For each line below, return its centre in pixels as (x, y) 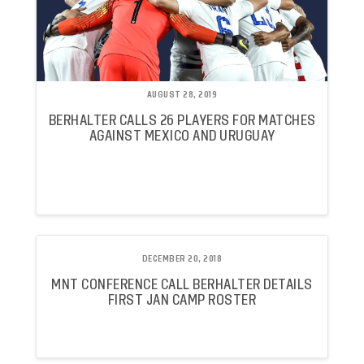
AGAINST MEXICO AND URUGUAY (182, 136)
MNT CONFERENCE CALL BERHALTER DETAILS (182, 284)
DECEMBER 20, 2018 (182, 260)
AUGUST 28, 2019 (182, 95)
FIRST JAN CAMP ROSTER (182, 300)
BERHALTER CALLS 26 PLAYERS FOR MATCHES (182, 120)
